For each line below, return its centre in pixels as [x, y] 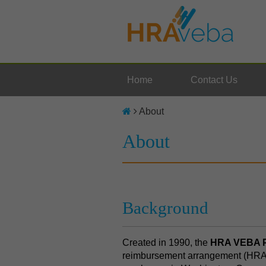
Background [165, 208]
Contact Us [214, 80]
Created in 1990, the [166, 243]
